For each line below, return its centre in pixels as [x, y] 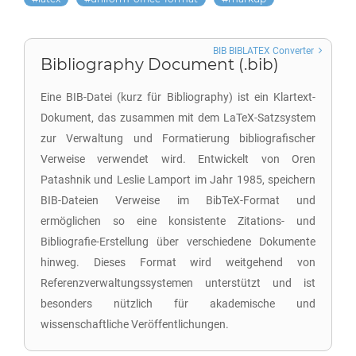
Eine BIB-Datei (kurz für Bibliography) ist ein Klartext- [178, 97]
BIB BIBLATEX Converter [263, 51]
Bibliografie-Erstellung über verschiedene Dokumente [178, 242]
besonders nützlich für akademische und [178, 304]
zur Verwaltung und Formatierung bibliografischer [178, 138]
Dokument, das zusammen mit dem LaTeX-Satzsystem [178, 118]
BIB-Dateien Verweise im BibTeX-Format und [178, 200]
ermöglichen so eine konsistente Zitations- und [178, 221]
